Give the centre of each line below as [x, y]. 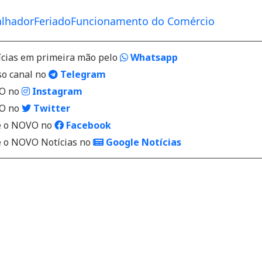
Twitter [51, 108]
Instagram [56, 91]
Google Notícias [142, 142]
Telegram [82, 74]
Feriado [52, 21]
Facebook [87, 125]
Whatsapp [153, 57]
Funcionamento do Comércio [143, 21]
